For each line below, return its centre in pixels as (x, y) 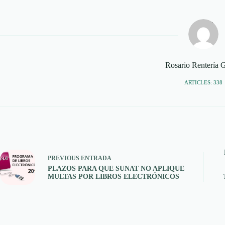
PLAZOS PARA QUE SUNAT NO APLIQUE (116, 169)
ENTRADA (96, 158)
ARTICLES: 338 (204, 83)
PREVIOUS (64, 158)
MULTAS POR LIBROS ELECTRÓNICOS (114, 177)
